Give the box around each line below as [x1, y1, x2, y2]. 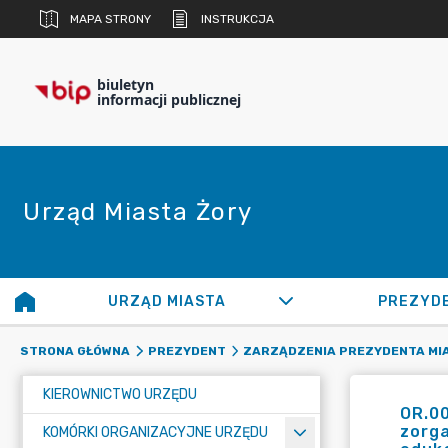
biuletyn [97, 75, 154, 94]
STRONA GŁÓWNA [20, 344, 130, 358]
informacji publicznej [97, 90, 241, 109]
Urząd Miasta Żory [23, 198, 253, 226]
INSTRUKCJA [201, 12, 274, 26]
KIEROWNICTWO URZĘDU [43, 386, 197, 403]
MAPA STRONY [70, 12, 151, 26]
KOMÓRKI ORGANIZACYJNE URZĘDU [43, 424, 268, 441]
